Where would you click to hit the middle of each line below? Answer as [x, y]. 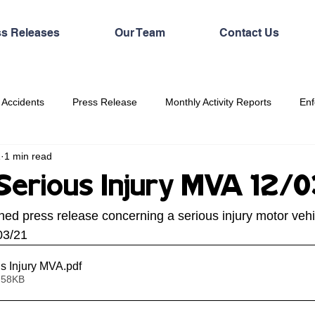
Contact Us [249, 33]
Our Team [140, 33]
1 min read [28, 156]
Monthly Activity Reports [218, 102]
